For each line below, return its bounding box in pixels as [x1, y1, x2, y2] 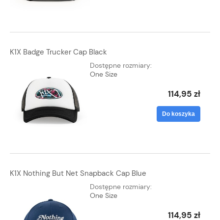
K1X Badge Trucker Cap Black [10, 47, 107, 57]
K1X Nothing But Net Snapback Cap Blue [10, 168, 146, 178]
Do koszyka [162, 110, 195, 117]
